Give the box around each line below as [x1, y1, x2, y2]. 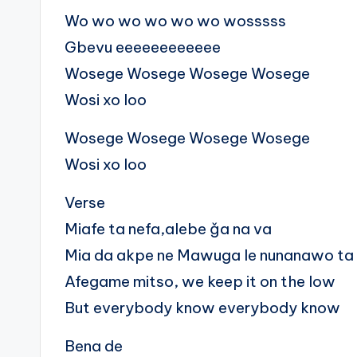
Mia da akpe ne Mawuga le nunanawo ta [65, 245, 354, 265]
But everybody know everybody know [65, 298, 340, 318]
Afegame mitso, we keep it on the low [65, 272, 335, 292]
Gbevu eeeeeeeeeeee [65, 37, 221, 57]
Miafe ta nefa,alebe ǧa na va [65, 219, 272, 239]
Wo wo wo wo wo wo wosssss [65, 11, 286, 31]
